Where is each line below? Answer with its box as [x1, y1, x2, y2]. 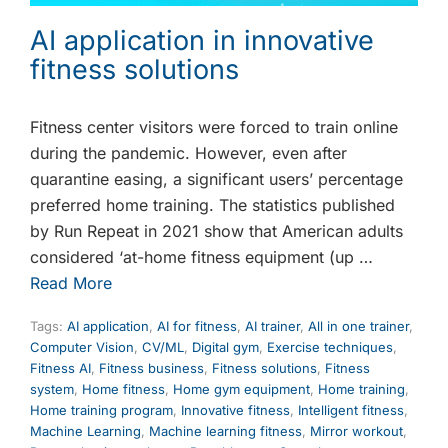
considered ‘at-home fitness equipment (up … [30, 247, 373, 268]
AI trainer [245, 318, 300, 335]
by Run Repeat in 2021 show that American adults [30, 221, 403, 242]
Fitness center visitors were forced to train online [30, 117, 398, 138]
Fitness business [99, 360, 204, 377]
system [30, 381, 74, 398]
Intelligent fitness [298, 402, 404, 419]
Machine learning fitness [149, 423, 302, 440]
